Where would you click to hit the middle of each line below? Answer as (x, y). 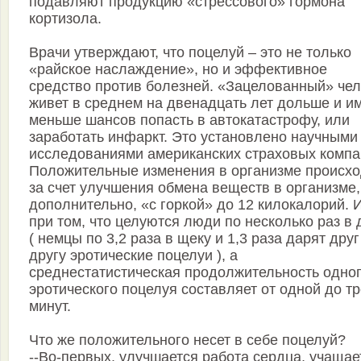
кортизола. (65, 19)
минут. (50, 307)
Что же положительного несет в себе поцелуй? (187, 340)
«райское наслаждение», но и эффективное (178, 70)
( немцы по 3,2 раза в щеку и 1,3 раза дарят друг (194, 239)
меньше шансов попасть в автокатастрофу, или (189, 120)
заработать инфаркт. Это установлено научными (193, 137)
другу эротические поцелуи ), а (133, 256)
